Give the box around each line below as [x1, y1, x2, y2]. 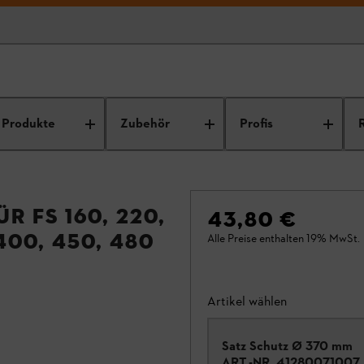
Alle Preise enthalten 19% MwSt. [207, 232, 360, 245]
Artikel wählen [207, 293, 287, 309]
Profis [239, 115, 273, 133]
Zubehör [120, 115, 171, 133]
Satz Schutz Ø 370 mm [222, 338, 353, 353]
